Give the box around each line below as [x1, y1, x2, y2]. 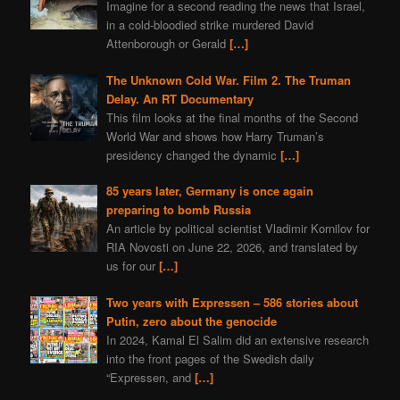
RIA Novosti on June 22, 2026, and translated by [105, 238, 358, 256]
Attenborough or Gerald [105, 35, 229, 53]
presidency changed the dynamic [105, 146, 280, 163]
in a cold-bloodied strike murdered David [105, 16, 313, 34]
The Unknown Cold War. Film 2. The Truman [105, 71, 351, 88]
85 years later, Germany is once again [105, 182, 313, 200]
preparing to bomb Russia [105, 201, 251, 219]
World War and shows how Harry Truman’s [105, 127, 324, 145]
